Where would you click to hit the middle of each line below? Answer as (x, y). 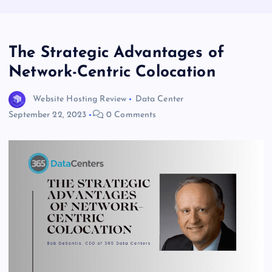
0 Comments (130, 115)
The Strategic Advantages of (116, 53)
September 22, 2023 (48, 115)
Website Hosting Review (80, 99)
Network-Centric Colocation (112, 73)
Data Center (159, 99)
